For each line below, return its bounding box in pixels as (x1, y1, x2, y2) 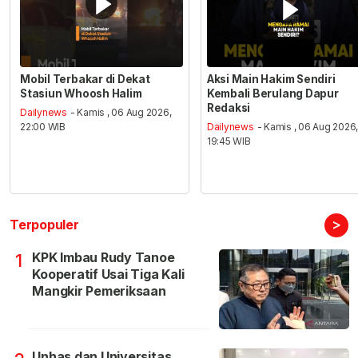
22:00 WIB (20, 121, 66, 133)
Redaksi (206, 101, 251, 114)
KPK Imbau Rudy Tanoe (32, 249, 175, 266)
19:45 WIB (206, 135, 251, 148)
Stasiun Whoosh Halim (20, 86, 142, 100)
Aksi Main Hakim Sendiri (206, 72, 336, 86)
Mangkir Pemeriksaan (32, 283, 166, 300)
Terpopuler (10, 217, 79, 233)
